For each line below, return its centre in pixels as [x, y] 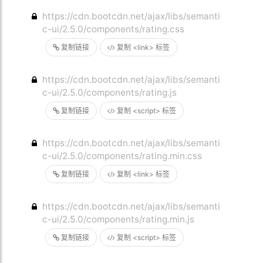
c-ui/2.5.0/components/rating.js [110, 92]
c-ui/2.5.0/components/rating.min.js [119, 219]
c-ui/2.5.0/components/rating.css [114, 29]
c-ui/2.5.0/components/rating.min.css [122, 156]
